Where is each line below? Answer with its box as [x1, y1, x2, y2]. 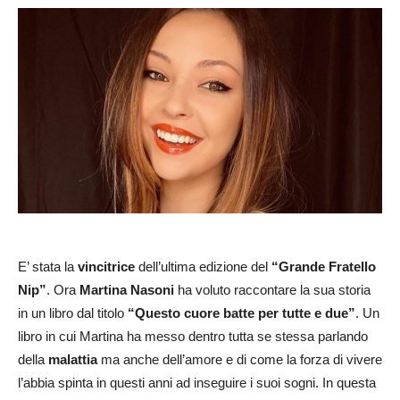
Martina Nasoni [79, 281, 174, 297]
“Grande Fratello [271, 258, 376, 274]
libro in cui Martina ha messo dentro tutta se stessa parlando [18, 328, 368, 344]
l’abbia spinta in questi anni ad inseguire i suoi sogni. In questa [18, 374, 376, 390]
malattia [48, 351, 97, 367]
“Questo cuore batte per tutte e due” [128, 304, 355, 321]
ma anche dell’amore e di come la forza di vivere [97, 351, 382, 367]
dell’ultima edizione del [135, 258, 271, 274]
